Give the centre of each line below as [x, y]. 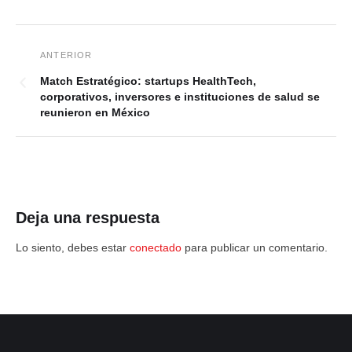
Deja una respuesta [88, 218]
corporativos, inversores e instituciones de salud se [180, 97]
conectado [156, 247]
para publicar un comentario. [255, 247]
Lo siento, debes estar [73, 247]
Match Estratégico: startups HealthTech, [148, 81]
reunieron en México [95, 112]
